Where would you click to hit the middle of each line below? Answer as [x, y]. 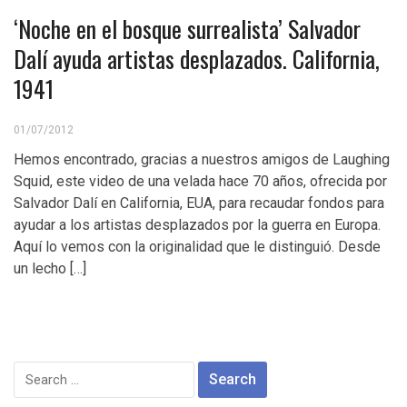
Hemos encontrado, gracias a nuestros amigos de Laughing [202, 159]
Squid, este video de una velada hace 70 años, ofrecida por [200, 181]
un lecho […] [50, 268]
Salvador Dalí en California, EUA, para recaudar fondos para [199, 203]
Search [36, 371]
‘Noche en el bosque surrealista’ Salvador [187, 29]
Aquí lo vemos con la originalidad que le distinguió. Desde [197, 247]
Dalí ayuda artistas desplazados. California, [197, 59]
